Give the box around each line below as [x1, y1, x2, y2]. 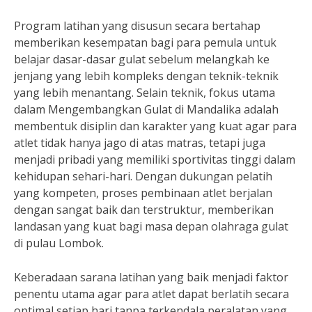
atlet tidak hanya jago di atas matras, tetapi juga [14, 135, 265, 150]
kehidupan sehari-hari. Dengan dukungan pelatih [14, 169, 272, 184]
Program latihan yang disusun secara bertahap [14, 18, 260, 33]
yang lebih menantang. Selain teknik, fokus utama [14, 85, 275, 100]
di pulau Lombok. [14, 235, 104, 251]
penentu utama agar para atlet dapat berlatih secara [14, 286, 289, 302]
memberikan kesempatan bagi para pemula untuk [14, 35, 276, 50]
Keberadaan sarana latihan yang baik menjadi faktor [14, 270, 288, 285]
